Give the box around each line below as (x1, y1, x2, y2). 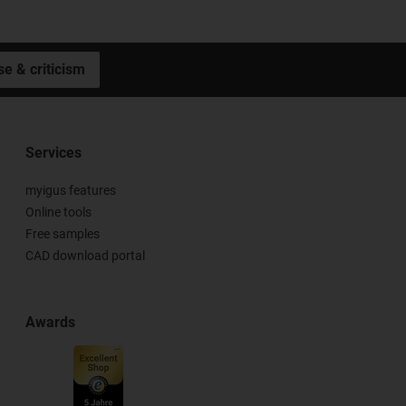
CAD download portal (25, 248, 146, 264)
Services (25, 144, 82, 162)
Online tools (25, 205, 92, 220)
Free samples (25, 227, 101, 242)
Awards (25, 314, 76, 332)
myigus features (25, 183, 117, 198)
